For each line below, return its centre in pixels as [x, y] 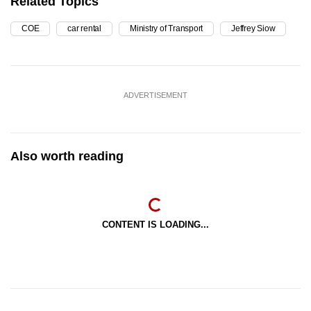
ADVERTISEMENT [155, 95]
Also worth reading [67, 156]
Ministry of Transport [167, 28]
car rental [85, 28]
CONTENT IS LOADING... [155, 224]
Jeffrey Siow [253, 28]
